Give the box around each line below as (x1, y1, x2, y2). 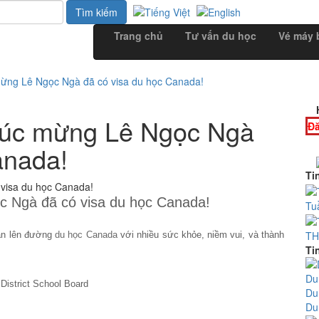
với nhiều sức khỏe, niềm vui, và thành (117, 229, 285, 240)
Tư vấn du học (185, 28, 256, 43)
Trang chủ (114, 28, 163, 43)
